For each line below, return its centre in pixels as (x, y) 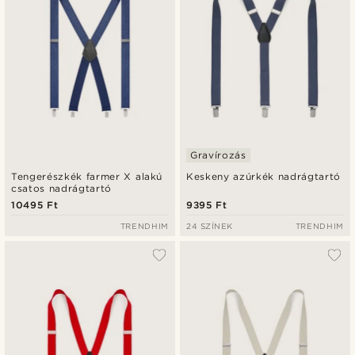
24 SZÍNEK (210, 225)
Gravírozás (218, 155)
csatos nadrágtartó (61, 188)
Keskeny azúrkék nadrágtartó (263, 176)
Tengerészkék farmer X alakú (87, 176)
